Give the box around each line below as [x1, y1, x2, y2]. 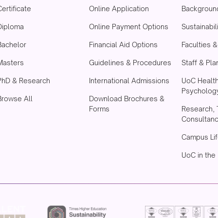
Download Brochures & [89, 94, 165, 103]
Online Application [89, 4, 149, 13]
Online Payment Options [89, 22, 169, 31]
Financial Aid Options [89, 40, 158, 49]
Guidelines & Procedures [89, 58, 172, 67]
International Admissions [89, 76, 170, 85]
